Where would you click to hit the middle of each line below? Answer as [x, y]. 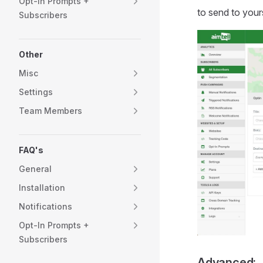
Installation [42, 188]
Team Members [50, 111]
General [35, 169]
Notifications [45, 206]
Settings [36, 92]
